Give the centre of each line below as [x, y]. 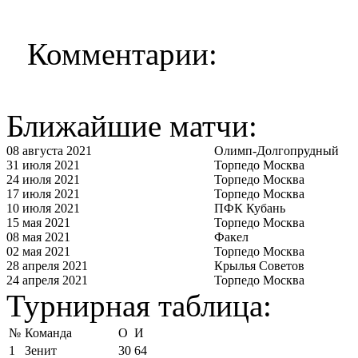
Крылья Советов [259, 265]
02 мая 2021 [38, 251]
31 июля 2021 [43, 165]
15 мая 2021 [38, 222]
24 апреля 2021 [47, 280]
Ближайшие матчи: [132, 125]
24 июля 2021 [43, 179]
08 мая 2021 [38, 237]
